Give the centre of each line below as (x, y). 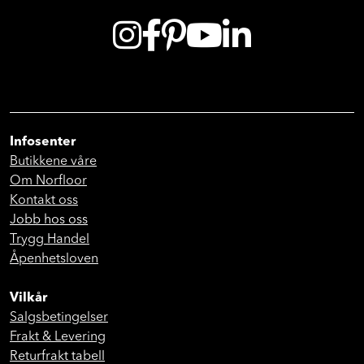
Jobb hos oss (49, 221)
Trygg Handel (50, 240)
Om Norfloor (48, 182)
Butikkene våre (53, 162)
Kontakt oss (44, 201)
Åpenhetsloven (54, 260)
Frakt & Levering (58, 338)
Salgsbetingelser (59, 318)
